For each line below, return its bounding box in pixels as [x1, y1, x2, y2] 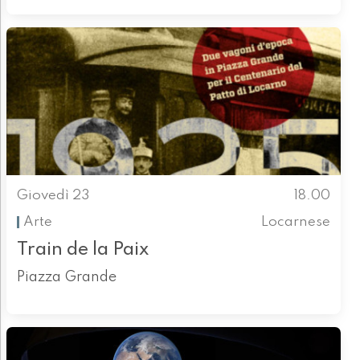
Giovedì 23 [16, 189, 90, 203]
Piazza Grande [16, 270, 117, 285]
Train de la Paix [16, 240, 149, 260]
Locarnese [261, 215, 331, 229]
